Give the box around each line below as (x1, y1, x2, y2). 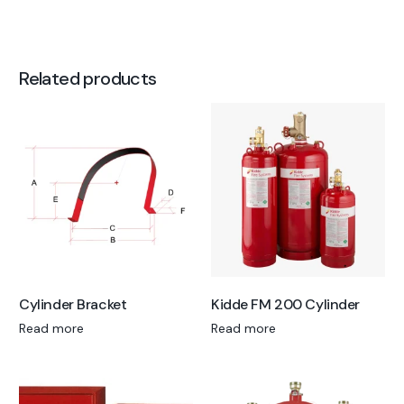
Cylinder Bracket (19, 295, 127, 315)
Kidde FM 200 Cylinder (211, 295, 360, 315)
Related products (19, 66, 157, 90)
